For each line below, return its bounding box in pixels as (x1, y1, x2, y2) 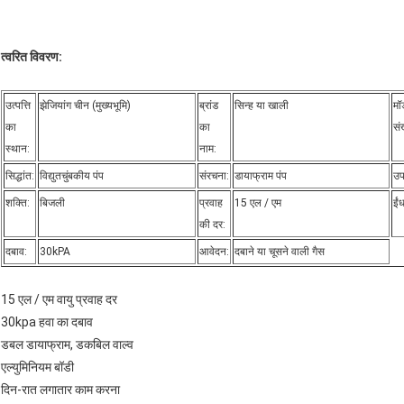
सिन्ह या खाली (234, 99, 289, 113)
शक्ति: (5, 197, 30, 210)
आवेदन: (199, 245, 229, 259)
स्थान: (5, 142, 30, 156)
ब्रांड (199, 99, 218, 113)
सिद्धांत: (5, 170, 34, 183)
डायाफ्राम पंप (234, 170, 287, 183)
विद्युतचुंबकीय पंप (40, 170, 104, 183)
